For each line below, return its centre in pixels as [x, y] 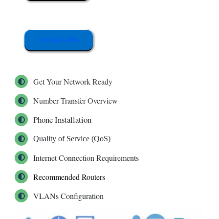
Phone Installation [63, 120]
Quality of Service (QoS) [72, 139]
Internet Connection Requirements [86, 157]
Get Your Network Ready [73, 81]
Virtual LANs [58, 39]
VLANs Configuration [69, 196]
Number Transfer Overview [76, 101]
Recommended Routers [69, 176]
